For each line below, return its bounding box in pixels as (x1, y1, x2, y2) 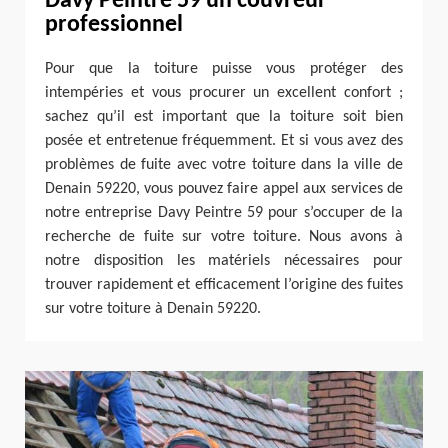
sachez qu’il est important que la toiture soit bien (45, 108, 403, 125)
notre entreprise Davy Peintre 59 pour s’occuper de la (45, 204, 403, 221)
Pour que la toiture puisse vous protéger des (45, 60, 403, 77)
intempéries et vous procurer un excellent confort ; (45, 84, 403, 101)
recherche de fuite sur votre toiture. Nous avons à (45, 228, 403, 245)
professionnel (45, 13, 183, 38)
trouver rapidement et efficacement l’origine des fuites (45, 276, 403, 293)
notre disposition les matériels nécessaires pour (45, 252, 403, 269)
